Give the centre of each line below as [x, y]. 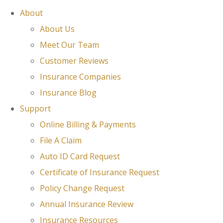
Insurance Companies [80, 77]
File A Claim [61, 140]
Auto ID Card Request [80, 156]
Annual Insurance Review [87, 204]
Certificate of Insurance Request [100, 172]
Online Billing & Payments [88, 124]
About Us [57, 29]
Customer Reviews [74, 61]
